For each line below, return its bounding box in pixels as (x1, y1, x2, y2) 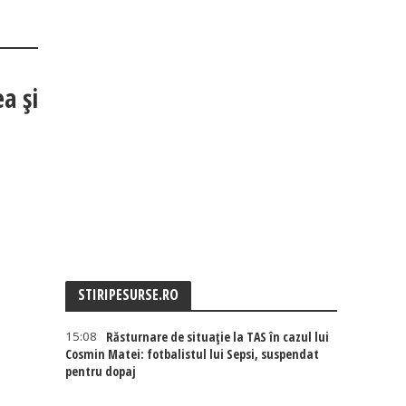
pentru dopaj (65, 362, 137, 380)
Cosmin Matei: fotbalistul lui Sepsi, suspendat (65, 345, 320, 362)
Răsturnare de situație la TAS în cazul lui (106, 328, 330, 345)
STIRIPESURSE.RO (78, 285, 179, 304)
